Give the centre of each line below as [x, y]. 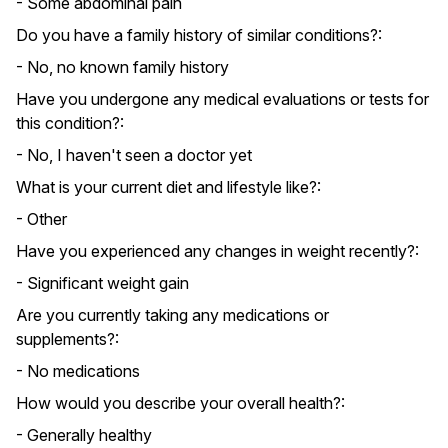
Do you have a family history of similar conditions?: [199, 35]
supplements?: [67, 339]
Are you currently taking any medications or [172, 315]
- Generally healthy [84, 435]
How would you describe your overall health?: [180, 403]
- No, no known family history [122, 67]
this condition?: [70, 123]
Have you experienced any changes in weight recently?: [217, 251]
